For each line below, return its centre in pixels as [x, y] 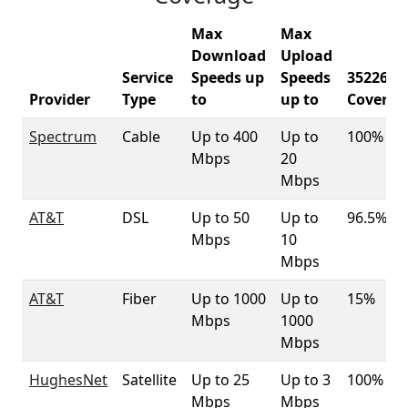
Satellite [149, 380]
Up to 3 [306, 380]
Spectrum [63, 137]
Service [148, 77]
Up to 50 [220, 218]
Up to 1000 [229, 299]
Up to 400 [224, 137]
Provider [60, 99]
